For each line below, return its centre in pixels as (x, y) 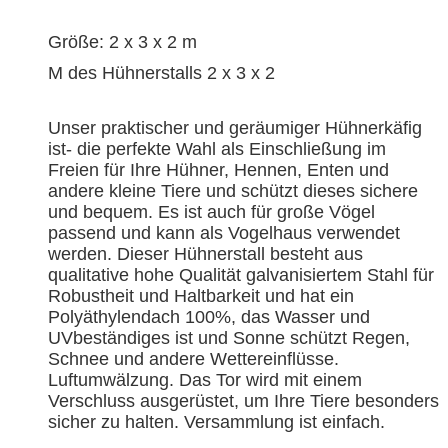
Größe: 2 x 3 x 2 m (123, 41)
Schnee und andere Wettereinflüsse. (194, 358)
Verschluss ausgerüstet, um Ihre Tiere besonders (244, 400)
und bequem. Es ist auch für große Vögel (212, 211)
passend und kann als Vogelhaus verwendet (224, 232)
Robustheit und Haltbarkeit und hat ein (201, 295)
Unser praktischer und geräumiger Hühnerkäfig (235, 127)
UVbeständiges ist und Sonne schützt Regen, (229, 337)
